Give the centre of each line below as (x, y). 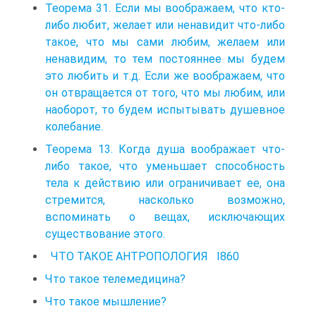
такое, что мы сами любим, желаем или (165, 42)
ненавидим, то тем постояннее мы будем (165, 59)
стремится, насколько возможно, (165, 200)
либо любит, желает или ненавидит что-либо (165, 25)
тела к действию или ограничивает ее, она (165, 183)
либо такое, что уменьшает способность (165, 166)
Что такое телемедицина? (115, 279)
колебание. (74, 126)
